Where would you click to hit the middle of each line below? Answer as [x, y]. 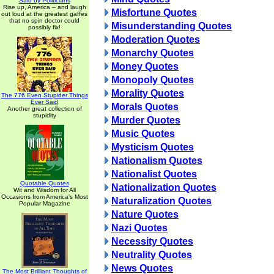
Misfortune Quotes [154, 13]
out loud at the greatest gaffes [44, 14]
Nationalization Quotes [164, 187]
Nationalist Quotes [154, 174]
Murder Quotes [146, 120]
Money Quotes [145, 66]
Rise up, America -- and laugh [44, 7]
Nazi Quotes [139, 228]
